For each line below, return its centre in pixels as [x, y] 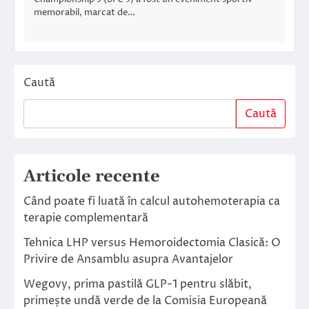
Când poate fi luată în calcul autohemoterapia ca [152, 202]
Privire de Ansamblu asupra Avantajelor [128, 260]
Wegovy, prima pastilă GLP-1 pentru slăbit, [138, 285]
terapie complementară [86, 218]
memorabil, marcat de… [84, 12]
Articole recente [92, 177]
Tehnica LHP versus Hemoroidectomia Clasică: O [152, 243]
